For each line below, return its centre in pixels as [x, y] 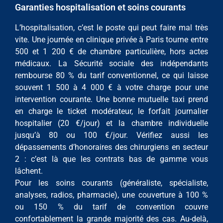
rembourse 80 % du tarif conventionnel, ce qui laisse [111, 76]
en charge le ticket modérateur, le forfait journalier [111, 111]
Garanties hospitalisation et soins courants [100, 7]
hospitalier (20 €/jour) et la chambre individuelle [111, 123]
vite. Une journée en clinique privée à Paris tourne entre [111, 40]
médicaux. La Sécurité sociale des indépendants [111, 64]
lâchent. [29, 171]
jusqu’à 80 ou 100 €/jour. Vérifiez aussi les [111, 135]
